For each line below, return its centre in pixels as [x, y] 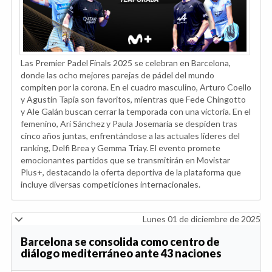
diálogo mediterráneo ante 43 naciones [121, 253]
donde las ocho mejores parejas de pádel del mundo [117, 75]
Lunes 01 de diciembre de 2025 [202, 219]
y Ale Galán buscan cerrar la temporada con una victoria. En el [136, 111]
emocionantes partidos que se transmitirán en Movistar [125, 160]
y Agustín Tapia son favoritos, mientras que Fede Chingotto [133, 99]
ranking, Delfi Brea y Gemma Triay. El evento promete [121, 148]
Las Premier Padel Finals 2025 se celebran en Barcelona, [126, 63]
